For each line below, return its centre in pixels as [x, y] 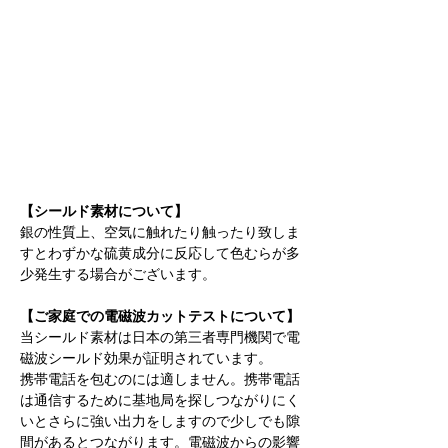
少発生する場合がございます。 [118, 273]
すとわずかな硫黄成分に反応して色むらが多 [160, 252]
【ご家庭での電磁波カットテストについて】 [160, 315]
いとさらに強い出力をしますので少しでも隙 [160, 420]
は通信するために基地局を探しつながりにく [160, 399]
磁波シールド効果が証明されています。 [146, 357]
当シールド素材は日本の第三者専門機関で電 [160, 336]
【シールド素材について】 [104, 210]
